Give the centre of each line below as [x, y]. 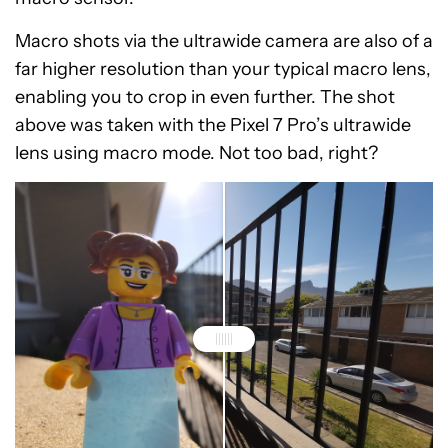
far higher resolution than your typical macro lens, [223, 69]
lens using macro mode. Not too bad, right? [196, 153]
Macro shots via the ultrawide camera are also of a [224, 41]
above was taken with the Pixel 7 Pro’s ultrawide [213, 125]
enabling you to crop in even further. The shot [205, 97]
